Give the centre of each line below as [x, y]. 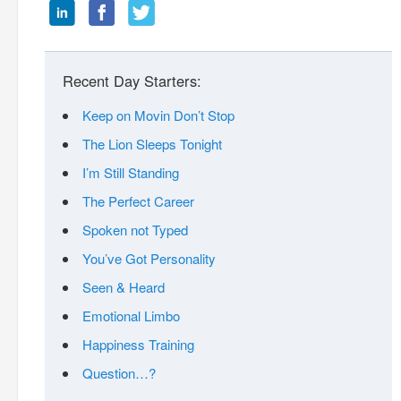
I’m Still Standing [131, 173]
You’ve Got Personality [149, 259]
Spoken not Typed [135, 230]
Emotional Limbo [131, 316]
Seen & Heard [124, 287]
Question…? [119, 373]
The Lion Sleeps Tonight [152, 144]
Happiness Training [138, 345]
